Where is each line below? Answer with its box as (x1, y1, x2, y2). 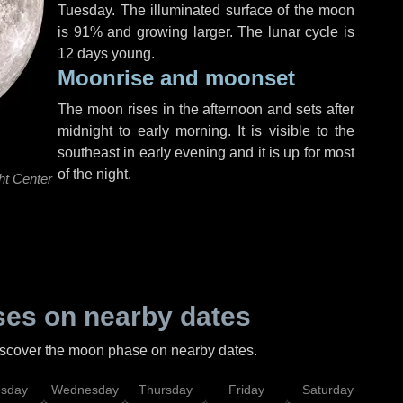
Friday (228, 382, 264, 397)
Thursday (139, 382, 193, 397)
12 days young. (58, 46, 155, 61)
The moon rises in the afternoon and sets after (58, 102, 354, 117)
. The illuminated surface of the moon (112, 3, 354, 18)
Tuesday (58, 3, 112, 18)
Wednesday (50, 382, 119, 397)
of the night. (58, 166, 131, 182)
